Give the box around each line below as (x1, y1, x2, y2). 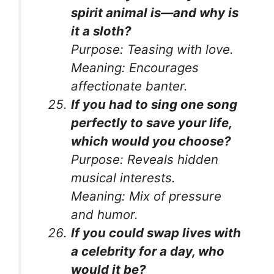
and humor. (71, 206, 139, 222)
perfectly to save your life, (71, 114, 232, 130)
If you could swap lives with (71, 224, 242, 240)
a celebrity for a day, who (71, 243, 225, 259)
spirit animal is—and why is (71, 4, 239, 20)
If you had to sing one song (71, 96, 238, 112)
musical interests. (71, 169, 176, 185)
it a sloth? (71, 23, 131, 39)
